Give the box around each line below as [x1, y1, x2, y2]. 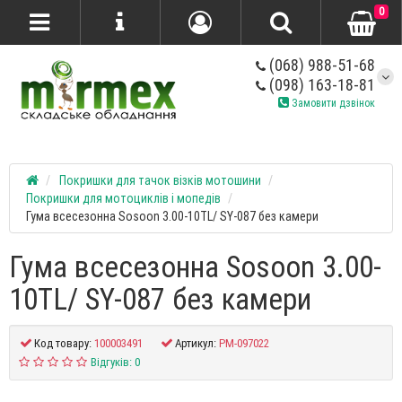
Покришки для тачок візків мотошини [59, 171, 261, 188]
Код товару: [34, 335, 92, 351]
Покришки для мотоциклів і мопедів [26, 189, 221, 206]
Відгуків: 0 [90, 354, 140, 370]
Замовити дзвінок [289, 96, 375, 109]
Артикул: [175, 335, 216, 351]
